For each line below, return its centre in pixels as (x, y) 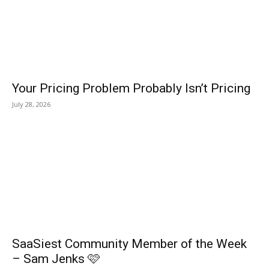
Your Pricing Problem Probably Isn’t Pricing (131, 89)
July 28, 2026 (31, 104)
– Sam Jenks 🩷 (56, 259)
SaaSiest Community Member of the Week (129, 244)
